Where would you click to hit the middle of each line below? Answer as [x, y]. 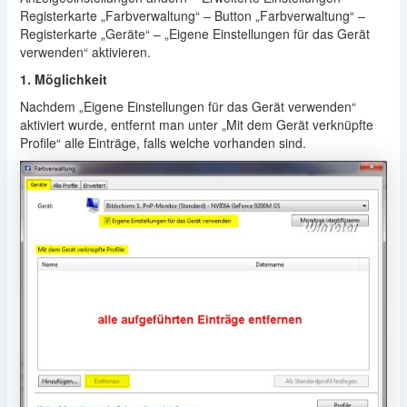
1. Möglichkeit [63, 79]
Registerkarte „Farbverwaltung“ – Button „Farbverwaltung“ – [192, 15]
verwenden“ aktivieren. [85, 51]
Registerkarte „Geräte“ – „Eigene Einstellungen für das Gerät [194, 33]
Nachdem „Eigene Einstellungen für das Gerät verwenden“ [188, 106]
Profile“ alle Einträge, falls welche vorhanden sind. [163, 142]
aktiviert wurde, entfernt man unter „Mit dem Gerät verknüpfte [196, 124]
